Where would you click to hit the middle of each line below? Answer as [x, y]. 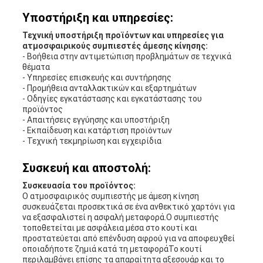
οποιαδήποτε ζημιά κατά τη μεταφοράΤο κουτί [112, 249]
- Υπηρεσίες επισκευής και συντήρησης [97, 77]
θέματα [36, 67]
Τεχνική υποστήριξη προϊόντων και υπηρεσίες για [123, 35]
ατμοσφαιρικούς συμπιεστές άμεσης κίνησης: [115, 45]
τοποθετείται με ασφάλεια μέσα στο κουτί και [109, 227]
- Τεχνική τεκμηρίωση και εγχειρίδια [92, 141]
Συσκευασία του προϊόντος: [79, 185]
